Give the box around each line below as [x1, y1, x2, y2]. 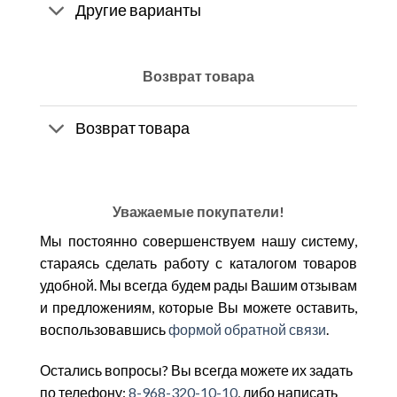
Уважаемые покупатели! [113, 202, 284, 220]
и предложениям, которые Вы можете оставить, [40, 298, 357, 315]
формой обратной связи [168, 320, 326, 338]
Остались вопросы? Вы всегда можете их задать [40, 361, 353, 378]
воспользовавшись [40, 320, 168, 338]
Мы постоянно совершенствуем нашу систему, [40, 231, 357, 249]
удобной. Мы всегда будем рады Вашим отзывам [40, 276, 357, 293]
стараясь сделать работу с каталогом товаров [40, 253, 357, 271]
